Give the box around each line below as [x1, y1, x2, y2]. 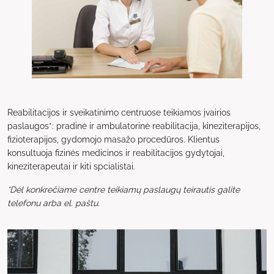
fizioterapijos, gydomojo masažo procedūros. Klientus [7, 135, 220, 145]
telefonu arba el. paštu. [7, 198, 100, 209]
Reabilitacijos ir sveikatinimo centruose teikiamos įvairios [7, 108, 231, 118]
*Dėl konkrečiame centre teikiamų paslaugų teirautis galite [7, 185, 240, 195]
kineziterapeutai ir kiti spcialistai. [7, 161, 135, 172]
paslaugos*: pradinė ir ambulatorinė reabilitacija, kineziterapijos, [7, 121, 261, 131]
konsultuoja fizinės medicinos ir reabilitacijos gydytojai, [7, 148, 224, 158]
